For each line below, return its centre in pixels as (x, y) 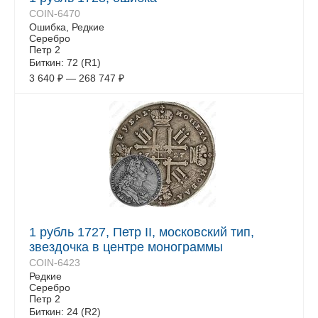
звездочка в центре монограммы (126, 247)
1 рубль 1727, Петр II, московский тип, (142, 232)
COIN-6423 (55, 263)
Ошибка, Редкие (67, 27)
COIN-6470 (55, 13)
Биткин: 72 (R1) (65, 62)
